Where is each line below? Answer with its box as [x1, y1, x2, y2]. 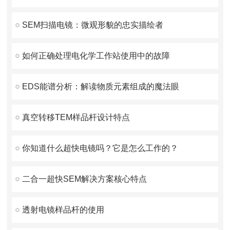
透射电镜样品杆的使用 [22, 205, 105, 214]
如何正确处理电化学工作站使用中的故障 [22, 51, 170, 60]
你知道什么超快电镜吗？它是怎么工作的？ [22, 144, 179, 152]
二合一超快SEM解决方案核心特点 [22, 175, 147, 183]
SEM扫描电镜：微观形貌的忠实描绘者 [22, 21, 164, 29]
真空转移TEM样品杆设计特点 [22, 113, 130, 122]
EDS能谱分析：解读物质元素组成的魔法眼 [22, 82, 180, 91]
